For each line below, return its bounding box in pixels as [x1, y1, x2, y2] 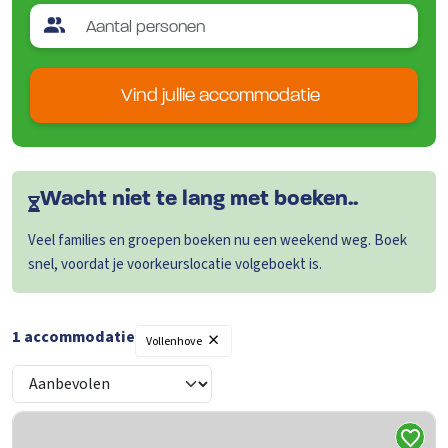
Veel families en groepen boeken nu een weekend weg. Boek [28, 229, 407, 251]
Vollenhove [145, 332, 202, 350]
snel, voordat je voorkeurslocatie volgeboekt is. [28, 253, 322, 275]
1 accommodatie [12, 325, 135, 348]
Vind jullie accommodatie [121, 86, 320, 106]
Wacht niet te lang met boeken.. [40, 187, 358, 211]
